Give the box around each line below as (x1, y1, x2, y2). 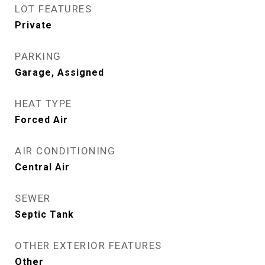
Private (15, 20, 52, 31)
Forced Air (15, 114, 68, 125)
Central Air (15, 161, 70, 173)
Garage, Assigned (15, 67, 104, 78)
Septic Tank (15, 209, 74, 220)
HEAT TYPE (15, 98, 72, 109)
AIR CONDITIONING (15, 145, 115, 157)
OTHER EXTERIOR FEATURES (15, 240, 162, 251)
